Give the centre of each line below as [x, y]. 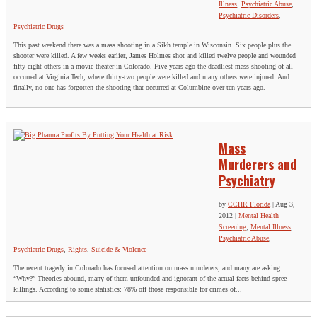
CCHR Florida [249, 204]
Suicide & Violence [119, 250]
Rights [77, 250]
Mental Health [259, 216]
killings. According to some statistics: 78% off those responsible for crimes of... [128, 289]
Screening [232, 227]
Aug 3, [285, 204]
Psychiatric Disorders [249, 15]
